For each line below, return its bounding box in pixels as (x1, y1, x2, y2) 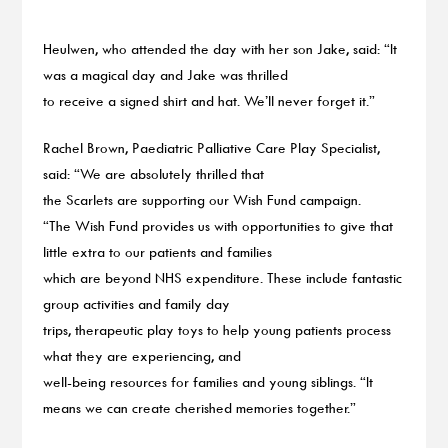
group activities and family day (42, 294, 230, 312)
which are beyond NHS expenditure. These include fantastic (42, 268, 402, 286)
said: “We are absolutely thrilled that (42, 164, 264, 182)
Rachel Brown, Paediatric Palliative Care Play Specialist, (42, 138, 380, 156)
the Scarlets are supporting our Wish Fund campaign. (42, 190, 361, 208)
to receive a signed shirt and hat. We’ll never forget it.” (42, 92, 375, 110)
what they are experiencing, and (42, 346, 241, 364)
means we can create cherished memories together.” (42, 398, 356, 416)
